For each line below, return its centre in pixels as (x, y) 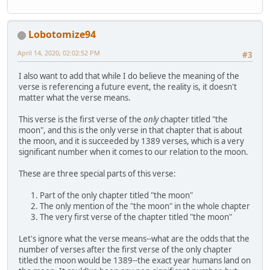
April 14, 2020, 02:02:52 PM (59, 53)
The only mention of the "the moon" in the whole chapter (145, 206)
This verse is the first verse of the (81, 119)
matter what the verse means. (75, 97)
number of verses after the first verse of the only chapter (125, 249)
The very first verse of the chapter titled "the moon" (136, 217)
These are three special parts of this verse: (97, 173)
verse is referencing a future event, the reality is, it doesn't (128, 86)
